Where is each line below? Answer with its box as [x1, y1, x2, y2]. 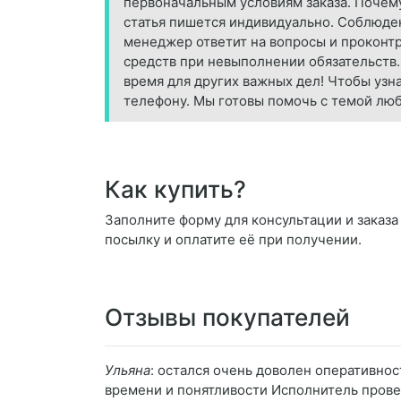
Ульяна [105, 362, 150, 380]
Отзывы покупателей [105, 303, 350, 332]
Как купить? [105, 175, 246, 204]
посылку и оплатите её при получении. [105, 231, 362, 249]
